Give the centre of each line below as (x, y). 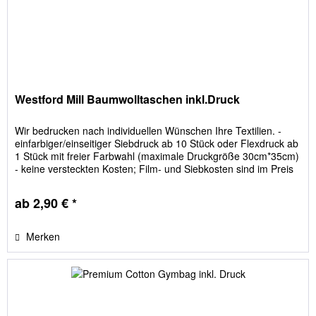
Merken (43, 236)
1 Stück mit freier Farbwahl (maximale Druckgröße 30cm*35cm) (157, 156)
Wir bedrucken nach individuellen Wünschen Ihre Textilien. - (148, 130)
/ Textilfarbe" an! (51, 194)
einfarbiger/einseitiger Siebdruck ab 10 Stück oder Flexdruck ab (157, 143)
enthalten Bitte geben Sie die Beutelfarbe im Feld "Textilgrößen (156, 181)
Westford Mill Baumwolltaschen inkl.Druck (128, 99)
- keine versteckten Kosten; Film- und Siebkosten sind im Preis (154, 168)
